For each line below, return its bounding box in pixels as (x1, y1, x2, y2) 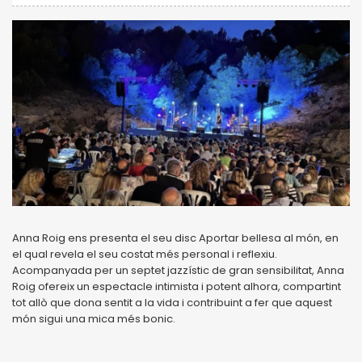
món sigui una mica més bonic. (12, 310, 175, 326)
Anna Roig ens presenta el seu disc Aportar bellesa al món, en (12, 229, 339, 246)
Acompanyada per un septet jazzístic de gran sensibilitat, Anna (12, 262, 344, 278)
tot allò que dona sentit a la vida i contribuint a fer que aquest (12, 294, 332, 310)
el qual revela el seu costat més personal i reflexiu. (12, 246, 277, 262)
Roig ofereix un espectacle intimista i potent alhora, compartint (12, 278, 341, 294)
